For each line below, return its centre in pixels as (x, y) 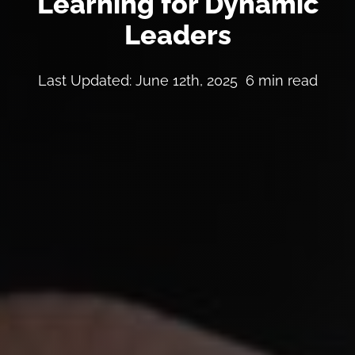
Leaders (177, 34)
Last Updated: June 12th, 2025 (137, 81)
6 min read (281, 81)
